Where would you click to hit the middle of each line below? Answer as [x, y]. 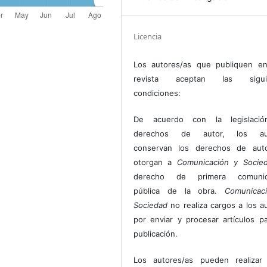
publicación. [156, 234]
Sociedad [151, 205]
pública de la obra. [179, 191]
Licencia [148, 37]
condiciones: [157, 93]
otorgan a [155, 162]
